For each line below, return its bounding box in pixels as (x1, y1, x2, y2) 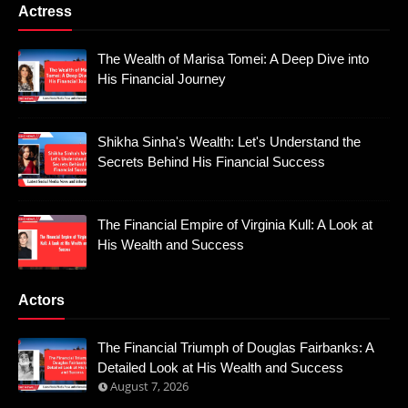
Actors (18, 292, 65, 309)
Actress (18, 4, 72, 20)
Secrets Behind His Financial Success (97, 154, 325, 170)
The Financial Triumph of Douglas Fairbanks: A (97, 340, 373, 356)
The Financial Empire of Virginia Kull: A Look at (97, 217, 372, 233)
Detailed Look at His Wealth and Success (97, 360, 343, 376)
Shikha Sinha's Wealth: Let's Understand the (97, 134, 361, 150)
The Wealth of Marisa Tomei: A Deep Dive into (97, 51, 369, 67)
